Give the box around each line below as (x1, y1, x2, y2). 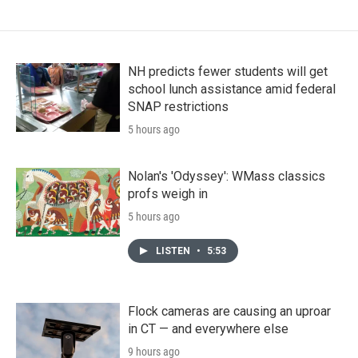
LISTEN (156, 245, 193, 257)
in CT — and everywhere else (128, 320, 288, 336)
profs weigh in (128, 185, 208, 201)
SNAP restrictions (128, 98, 229, 114)
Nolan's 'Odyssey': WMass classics (128, 168, 325, 184)
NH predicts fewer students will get (128, 63, 328, 79)
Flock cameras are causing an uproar (128, 303, 331, 319)
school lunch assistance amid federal (128, 81, 336, 97)
